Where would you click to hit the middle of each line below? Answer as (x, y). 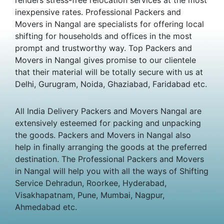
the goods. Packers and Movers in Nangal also (103, 135)
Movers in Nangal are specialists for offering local (109, 24)
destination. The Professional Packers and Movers (109, 159)
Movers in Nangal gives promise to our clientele (105, 60)
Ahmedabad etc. (46, 207)
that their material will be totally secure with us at (109, 72)
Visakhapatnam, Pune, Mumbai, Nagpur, (90, 195)
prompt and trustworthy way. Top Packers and (103, 48)
